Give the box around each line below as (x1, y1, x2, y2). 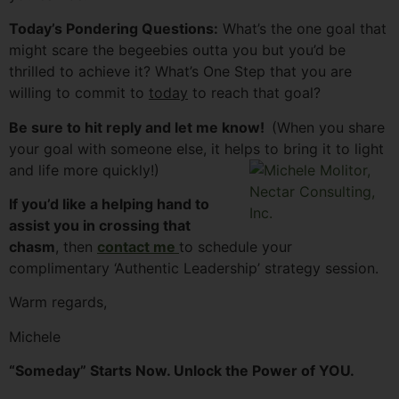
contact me (97, 238, 179, 256)
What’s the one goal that (218, 20, 387, 38)
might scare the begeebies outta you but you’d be (9, 41, 346, 60)
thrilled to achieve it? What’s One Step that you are (9, 62, 352, 81)
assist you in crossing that (9, 216, 191, 235)
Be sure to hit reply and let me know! (9, 118, 272, 136)
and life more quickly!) (9, 160, 159, 179)
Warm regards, (9, 293, 107, 312)
